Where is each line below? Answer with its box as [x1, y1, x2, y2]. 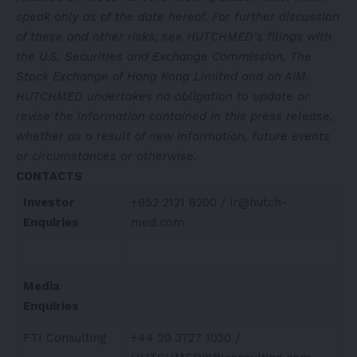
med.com [130, 214, 184, 229]
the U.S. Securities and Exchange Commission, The [16, 49, 312, 64]
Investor [22, 194, 75, 210]
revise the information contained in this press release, [16, 108, 333, 124]
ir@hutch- [229, 194, 287, 210]
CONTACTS [16, 168, 82, 183]
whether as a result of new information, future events [16, 128, 330, 143]
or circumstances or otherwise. [16, 148, 197, 163]
